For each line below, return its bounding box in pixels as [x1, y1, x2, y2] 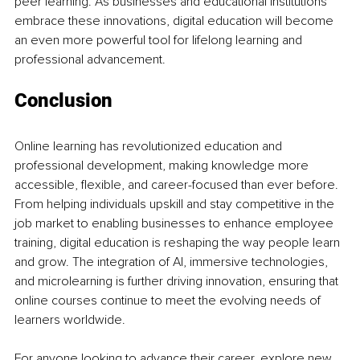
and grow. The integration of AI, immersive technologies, [14, 253, 331, 270]
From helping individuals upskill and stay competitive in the [14, 195, 337, 212]
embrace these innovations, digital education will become [14, 12, 337, 29]
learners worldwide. [14, 311, 125, 328]
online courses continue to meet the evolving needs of [14, 292, 324, 309]
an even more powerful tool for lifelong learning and [14, 31, 305, 48]
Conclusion [14, 88, 112, 112]
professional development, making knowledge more [14, 157, 312, 174]
